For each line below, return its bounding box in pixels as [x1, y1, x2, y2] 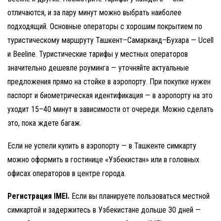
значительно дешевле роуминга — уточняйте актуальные [7, 63, 189, 73]
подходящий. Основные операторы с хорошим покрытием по [7, 22, 202, 31]
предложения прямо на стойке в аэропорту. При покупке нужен [7, 77, 211, 86]
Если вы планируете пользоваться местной [70, 191, 210, 201]
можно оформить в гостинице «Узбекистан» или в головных [7, 155, 199, 164]
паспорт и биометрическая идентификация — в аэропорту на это [7, 91, 213, 100]
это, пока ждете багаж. [7, 118, 81, 128]
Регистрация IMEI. [7, 191, 70, 201]
